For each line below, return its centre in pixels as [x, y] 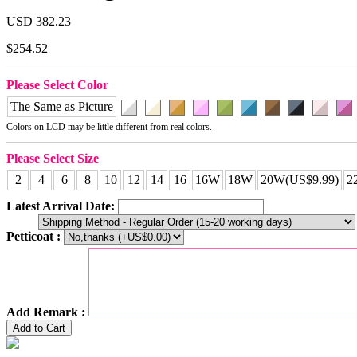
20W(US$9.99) [300, 180]
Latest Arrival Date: [61, 206]
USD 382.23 [39, 22]
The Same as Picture [62, 107]
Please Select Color [57, 85]
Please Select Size [53, 159]
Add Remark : [46, 312]
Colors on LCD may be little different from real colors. [109, 127]
